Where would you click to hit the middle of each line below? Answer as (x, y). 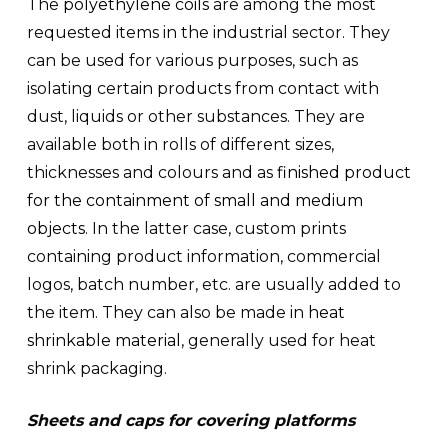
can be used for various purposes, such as (192, 60)
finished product (343, 172)
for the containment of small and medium (194, 200)
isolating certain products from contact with (202, 88)
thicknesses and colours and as (151, 172)
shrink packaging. (96, 368)
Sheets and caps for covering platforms (190, 420)
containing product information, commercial (203, 256)
